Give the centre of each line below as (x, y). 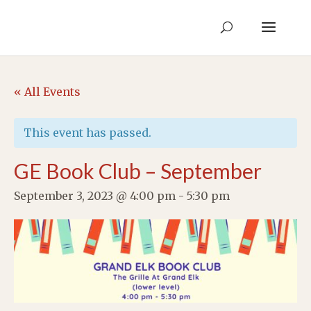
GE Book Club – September (138, 171)
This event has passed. (87, 133)
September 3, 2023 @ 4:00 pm (95, 196)
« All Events (47, 92)
